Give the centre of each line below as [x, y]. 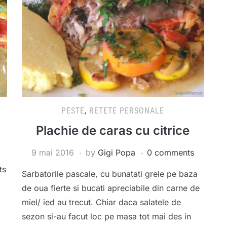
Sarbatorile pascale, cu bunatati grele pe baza [109, 174]
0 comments [171, 153]
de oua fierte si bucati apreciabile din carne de [110, 188]
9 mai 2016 [53, 153]
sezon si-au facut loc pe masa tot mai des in [106, 217]
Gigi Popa [117, 153]
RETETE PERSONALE [127, 111]
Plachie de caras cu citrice [113, 131]
